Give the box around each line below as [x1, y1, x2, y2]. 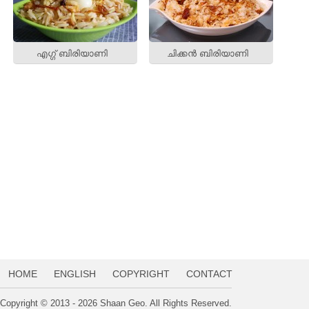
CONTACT [186, 268, 232, 279]
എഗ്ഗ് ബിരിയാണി [36, 48, 108, 59]
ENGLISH [54, 268, 96, 279]
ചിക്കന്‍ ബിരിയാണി [167, 48, 249, 59]
